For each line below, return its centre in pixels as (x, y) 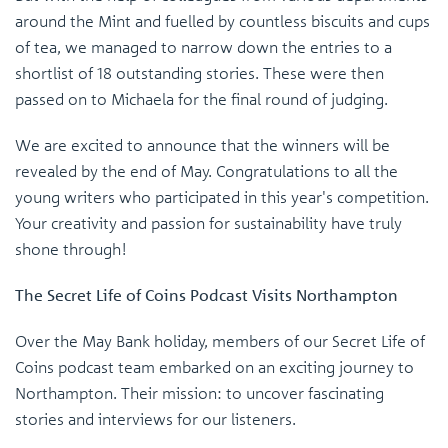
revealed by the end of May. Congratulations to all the (206, 170)
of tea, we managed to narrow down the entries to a (203, 46)
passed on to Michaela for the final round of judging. (201, 98)
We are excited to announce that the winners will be (202, 144)
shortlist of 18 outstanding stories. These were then (199, 72)
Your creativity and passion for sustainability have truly (208, 222)
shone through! (71, 248)
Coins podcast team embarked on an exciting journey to (214, 366)
